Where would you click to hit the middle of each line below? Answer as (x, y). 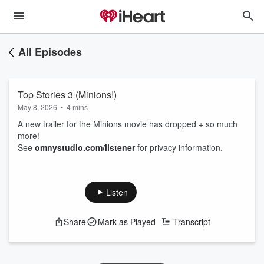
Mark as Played (126, 222)
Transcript (192, 222)
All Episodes (50, 52)
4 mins (77, 107)
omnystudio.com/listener (85, 147)
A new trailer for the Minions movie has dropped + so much (128, 124)
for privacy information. (179, 147)
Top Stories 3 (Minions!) (67, 95)
